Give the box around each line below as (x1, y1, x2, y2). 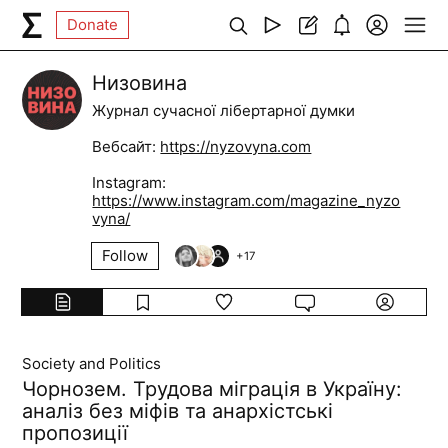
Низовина (92, 71, 188, 95)
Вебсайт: (92, 137, 161, 156)
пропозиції (22, 421, 129, 445)
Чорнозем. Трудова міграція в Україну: (22, 377, 403, 401)
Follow (102, 246, 149, 265)
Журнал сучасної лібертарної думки (92, 101, 356, 120)
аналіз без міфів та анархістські (22, 399, 334, 423)
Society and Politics (22, 354, 162, 373)
